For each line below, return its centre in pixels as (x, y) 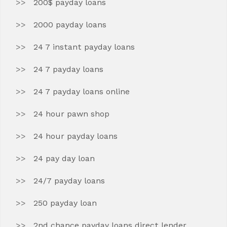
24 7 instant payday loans (84, 47)
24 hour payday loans (75, 136)
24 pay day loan (64, 158)
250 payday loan (65, 203)
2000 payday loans (70, 25)
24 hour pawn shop (71, 114)
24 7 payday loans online (82, 91)
